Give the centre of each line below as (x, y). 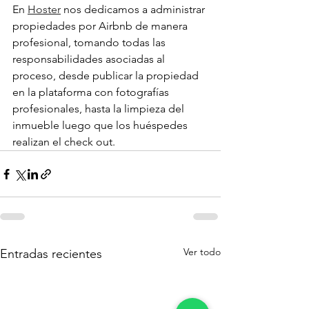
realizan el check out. (64, 142)
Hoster (44, 10)
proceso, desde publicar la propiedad (107, 76)
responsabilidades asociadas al (90, 59)
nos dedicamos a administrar (134, 10)
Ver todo (202, 252)
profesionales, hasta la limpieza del (100, 109)
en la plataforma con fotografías (92, 92)
